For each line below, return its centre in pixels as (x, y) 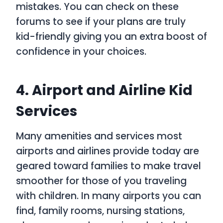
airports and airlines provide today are (108, 151)
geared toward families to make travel (109, 166)
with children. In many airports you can (109, 196)
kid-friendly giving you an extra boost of (111, 37)
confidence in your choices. (81, 52)
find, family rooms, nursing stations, (100, 211)
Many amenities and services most (99, 136)
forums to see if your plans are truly (101, 22)
